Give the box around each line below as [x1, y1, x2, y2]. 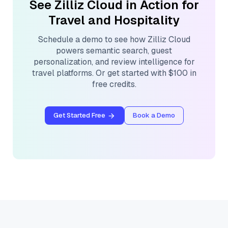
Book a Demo [132, 111, 175, 120]
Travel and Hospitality [48, 12, 180, 28]
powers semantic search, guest [56, 45, 172, 56]
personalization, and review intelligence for [33, 56, 195, 67]
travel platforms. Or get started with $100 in [32, 68, 196, 78]
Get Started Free [53, 111, 105, 120]
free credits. [92, 79, 136, 90]
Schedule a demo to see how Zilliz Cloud [38, 34, 190, 45]
